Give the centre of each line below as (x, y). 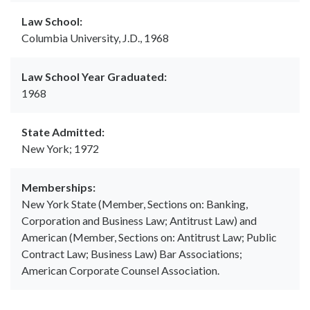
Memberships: (58, 188)
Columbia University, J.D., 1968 (95, 38)
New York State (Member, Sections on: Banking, (135, 204)
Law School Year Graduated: (94, 77)
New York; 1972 (60, 149)
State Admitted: (63, 132)
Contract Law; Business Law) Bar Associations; (132, 254)
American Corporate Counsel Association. (120, 271)
